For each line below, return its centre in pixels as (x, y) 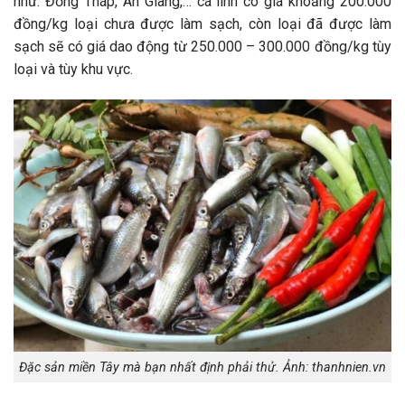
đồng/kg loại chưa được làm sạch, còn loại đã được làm (202, 24)
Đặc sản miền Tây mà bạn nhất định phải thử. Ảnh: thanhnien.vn (202, 367)
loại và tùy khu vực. (73, 70)
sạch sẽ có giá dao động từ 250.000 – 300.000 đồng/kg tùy (202, 47)
